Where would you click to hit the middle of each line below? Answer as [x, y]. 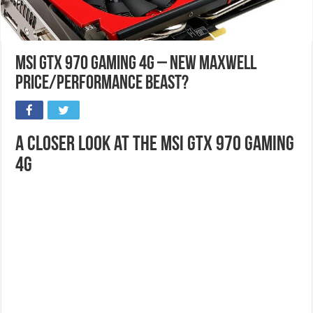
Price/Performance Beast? [102, 83]
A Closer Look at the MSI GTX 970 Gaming [155, 145]
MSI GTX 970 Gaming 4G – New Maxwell [136, 64]
